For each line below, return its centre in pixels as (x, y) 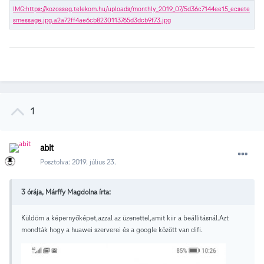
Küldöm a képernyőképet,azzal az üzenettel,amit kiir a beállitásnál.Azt (125, 218)
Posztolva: (56, 162)
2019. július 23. (94, 162)
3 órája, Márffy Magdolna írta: (66, 192)
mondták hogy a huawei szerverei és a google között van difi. (112, 230)
